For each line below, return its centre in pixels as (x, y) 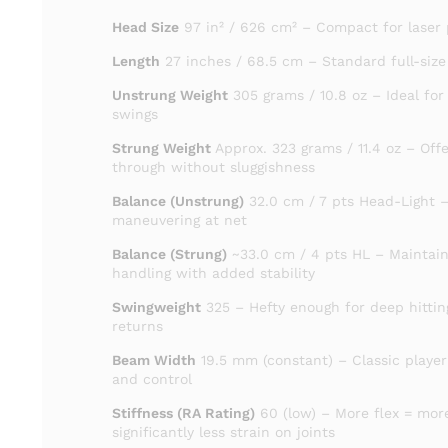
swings (134, 114)
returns (137, 326)
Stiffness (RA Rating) (183, 413)
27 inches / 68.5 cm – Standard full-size (302, 61)
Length (135, 61)
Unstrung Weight (169, 95)
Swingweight (156, 307)
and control (151, 379)
